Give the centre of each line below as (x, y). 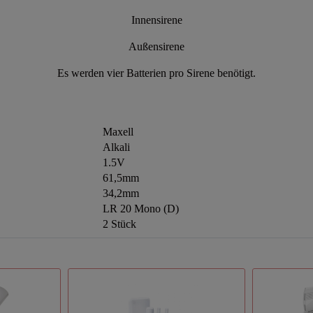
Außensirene (156, 47)
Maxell (118, 132)
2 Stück (119, 224)
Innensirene (156, 20)
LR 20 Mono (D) (141, 209)
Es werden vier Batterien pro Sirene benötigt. (156, 73)
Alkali (116, 147)
